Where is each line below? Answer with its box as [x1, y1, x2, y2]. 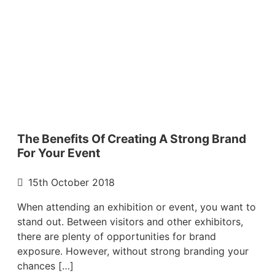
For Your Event [17, 145, 100, 160]
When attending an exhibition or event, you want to [17, 200, 256, 213]
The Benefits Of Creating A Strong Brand [17, 131, 246, 146]
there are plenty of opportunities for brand [17, 230, 216, 242]
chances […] [17, 259, 74, 272]
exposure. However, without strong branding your [17, 244, 249, 257]
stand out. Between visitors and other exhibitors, [17, 215, 243, 228]
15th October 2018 [28, 176, 115, 188]
